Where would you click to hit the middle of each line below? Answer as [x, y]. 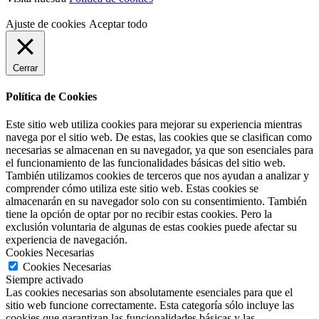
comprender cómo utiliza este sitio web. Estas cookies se [132, 189]
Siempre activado [45, 280]
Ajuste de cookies [46, 23]
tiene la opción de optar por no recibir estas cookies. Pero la [139, 214]
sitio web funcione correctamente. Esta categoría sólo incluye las [150, 305]
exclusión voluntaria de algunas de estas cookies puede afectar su [151, 227]
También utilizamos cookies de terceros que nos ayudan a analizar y [157, 176]
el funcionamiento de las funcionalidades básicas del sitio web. [146, 163]
